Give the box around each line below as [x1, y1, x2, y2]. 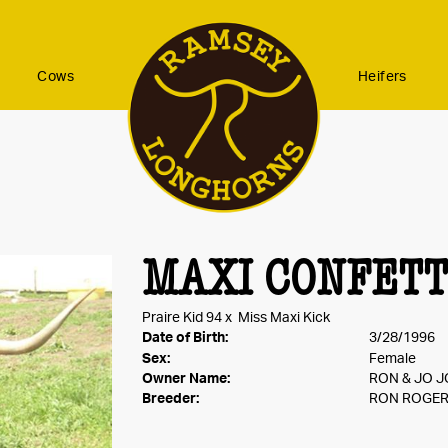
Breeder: [141, 392, 199, 406]
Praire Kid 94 [141, 311, 222, 325]
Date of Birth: [141, 331, 228, 345]
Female [369, 352, 416, 366]
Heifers [358, 70, 407, 84]
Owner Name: [141, 372, 230, 386]
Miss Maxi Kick [237, 311, 330, 325]
